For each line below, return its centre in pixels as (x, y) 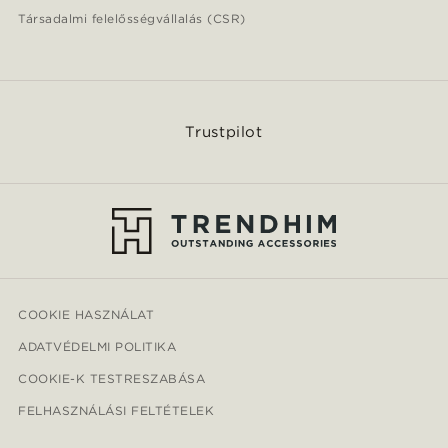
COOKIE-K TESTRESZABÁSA (112, 379)
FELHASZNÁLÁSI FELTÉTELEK (116, 411)
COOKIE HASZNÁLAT (86, 315)
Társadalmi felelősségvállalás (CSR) (132, 19)
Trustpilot (224, 132)
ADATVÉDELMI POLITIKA (97, 347)
